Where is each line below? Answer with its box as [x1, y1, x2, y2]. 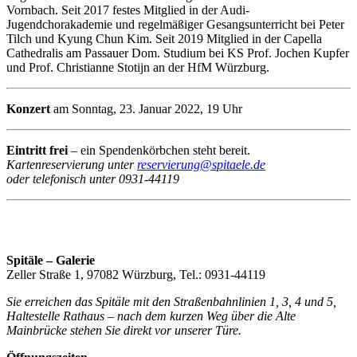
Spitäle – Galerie [6, 253, 95, 268]
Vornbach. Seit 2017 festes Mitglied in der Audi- [6, 3, 249, 18]
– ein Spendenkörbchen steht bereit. [68, 143, 250, 158]
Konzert [6, 102, 50, 116]
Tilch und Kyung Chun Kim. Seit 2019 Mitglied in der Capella [6, 32, 322, 46]
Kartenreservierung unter [6, 158, 137, 172]
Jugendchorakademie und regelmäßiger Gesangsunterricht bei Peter [6, 18, 344, 32]
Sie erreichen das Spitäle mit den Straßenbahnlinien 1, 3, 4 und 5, [6, 295, 336, 309]
